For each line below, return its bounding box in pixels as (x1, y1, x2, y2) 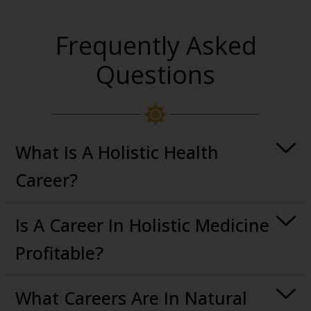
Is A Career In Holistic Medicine (15, 213, 269, 237)
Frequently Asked (54, 28, 257, 63)
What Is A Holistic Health (15, 140, 219, 165)
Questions (96, 58, 215, 92)
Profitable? (15, 241, 103, 265)
